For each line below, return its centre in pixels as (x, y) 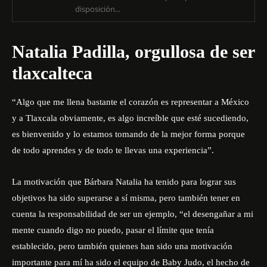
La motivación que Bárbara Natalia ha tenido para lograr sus (124, 182)
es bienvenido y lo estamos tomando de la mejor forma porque (128, 134)
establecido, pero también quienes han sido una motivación (122, 246)
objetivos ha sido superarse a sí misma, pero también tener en (126, 198)
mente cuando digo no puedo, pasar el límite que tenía (113, 230)
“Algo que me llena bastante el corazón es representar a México (131, 102)
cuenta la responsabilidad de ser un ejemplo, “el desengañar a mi (133, 214)
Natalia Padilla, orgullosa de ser (133, 52)
